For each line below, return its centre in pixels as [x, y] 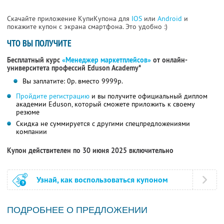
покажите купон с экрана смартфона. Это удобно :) [87, 27]
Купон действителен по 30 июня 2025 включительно [90, 151]
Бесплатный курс [34, 60]
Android [171, 19]
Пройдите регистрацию [53, 96]
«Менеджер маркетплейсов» [106, 60]
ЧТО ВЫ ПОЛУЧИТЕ [39, 43]
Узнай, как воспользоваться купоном [102, 180]
